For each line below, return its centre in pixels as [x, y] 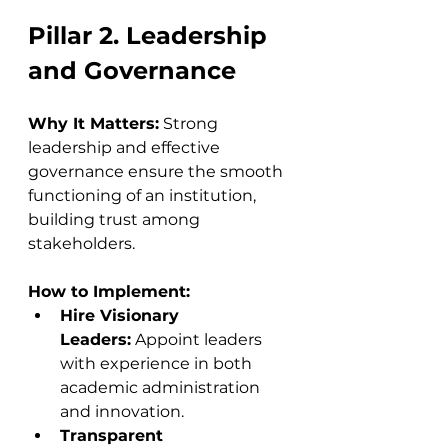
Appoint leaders [198, 339]
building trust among [116, 219]
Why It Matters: [93, 123]
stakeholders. [81, 243]
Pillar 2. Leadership [151, 35]
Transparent [114, 435]
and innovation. [122, 411]
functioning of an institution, [144, 195]
